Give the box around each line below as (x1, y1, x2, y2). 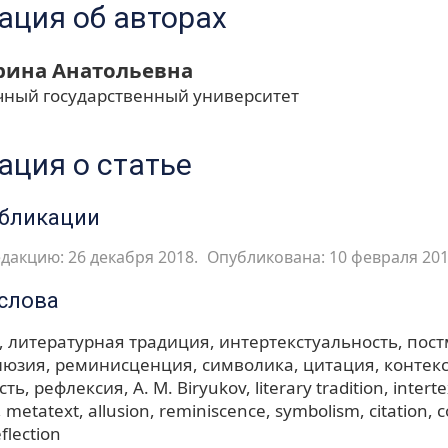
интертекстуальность (219, 330, 398, 354)
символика (202, 353, 294, 377)
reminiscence (159, 399, 266, 423)
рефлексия (34, 376, 124, 400)
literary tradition (255, 376, 384, 400)
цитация (303, 353, 375, 377)
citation (369, 399, 428, 423)
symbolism (275, 399, 360, 423)
